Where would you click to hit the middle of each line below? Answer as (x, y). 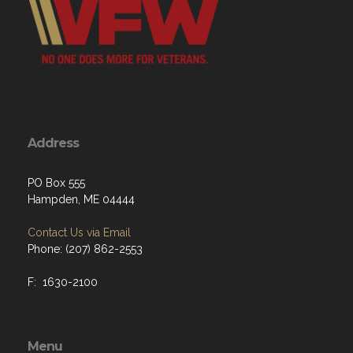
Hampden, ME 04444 (81, 199)
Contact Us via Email (79, 232)
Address (53, 143)
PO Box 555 (56, 183)
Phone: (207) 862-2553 (85, 249)
